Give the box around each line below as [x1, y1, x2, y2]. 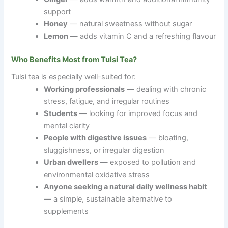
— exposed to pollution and [98, 157, 196, 167]
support [44, 7, 71, 16]
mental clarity [44, 121, 90, 130]
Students [44, 108, 78, 118]
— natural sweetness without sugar [68, 19, 192, 28]
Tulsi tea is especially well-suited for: [11, 72, 136, 81]
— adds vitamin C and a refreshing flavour [68, 31, 216, 41]
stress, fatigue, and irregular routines [44, 96, 170, 106]
